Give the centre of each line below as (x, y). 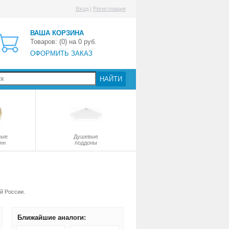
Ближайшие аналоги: (52, 217)
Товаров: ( (46, 42)
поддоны (86, 143)
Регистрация (109, 9)
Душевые (86, 136)
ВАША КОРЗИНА (57, 33)
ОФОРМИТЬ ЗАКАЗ (61, 53)
